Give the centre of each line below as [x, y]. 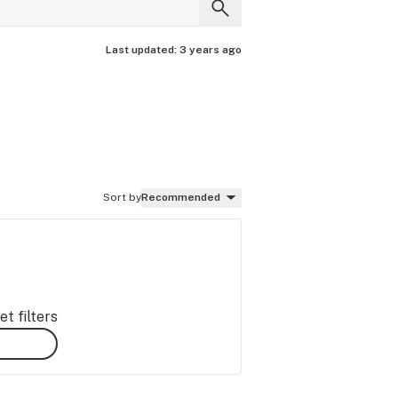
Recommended [181, 197]
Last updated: [143, 50]
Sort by [122, 197]
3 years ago [211, 50]
